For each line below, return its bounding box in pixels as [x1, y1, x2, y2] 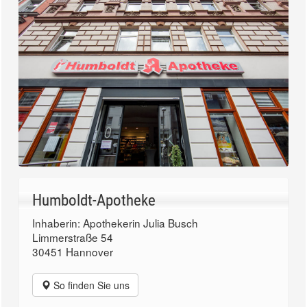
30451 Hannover [32, 244, 113, 260]
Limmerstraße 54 [32, 230, 113, 245]
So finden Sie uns [51, 278, 130, 293]
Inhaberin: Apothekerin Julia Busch [32, 215, 198, 231]
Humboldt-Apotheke [32, 191, 156, 210]
